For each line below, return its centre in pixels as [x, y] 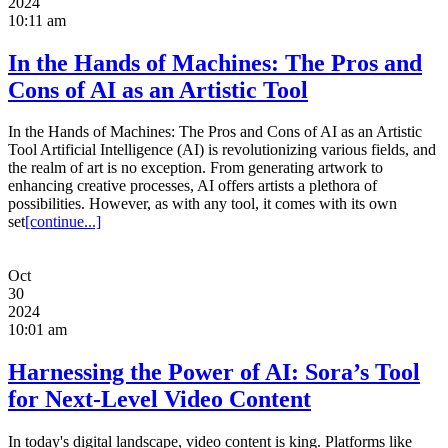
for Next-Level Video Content [159, 399]
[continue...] [63, 222]
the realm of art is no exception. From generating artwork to [195, 168]
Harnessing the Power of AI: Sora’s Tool [214, 372]
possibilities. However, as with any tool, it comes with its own [202, 204]
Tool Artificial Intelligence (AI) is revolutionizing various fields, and [222, 150]
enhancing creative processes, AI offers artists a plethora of [192, 186]
